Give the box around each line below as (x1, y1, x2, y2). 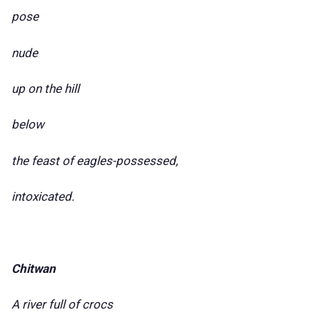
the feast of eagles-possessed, (11, 153, 178, 168)
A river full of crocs (11, 297, 113, 312)
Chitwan (11, 261, 56, 276)
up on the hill (11, 81, 79, 96)
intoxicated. (11, 189, 74, 204)
